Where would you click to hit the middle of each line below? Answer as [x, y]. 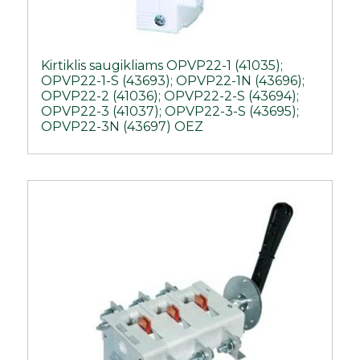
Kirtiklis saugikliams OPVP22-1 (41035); [162, 65]
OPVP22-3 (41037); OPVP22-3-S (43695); [170, 111]
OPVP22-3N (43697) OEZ [123, 126]
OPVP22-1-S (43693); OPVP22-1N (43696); [173, 80]
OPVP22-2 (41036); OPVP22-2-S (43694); [170, 96]
